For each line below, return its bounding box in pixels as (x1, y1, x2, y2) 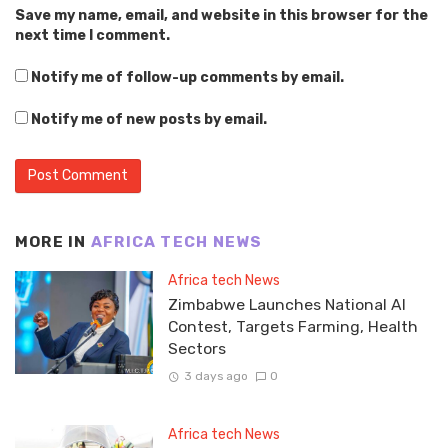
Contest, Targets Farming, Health (167, 317, 418, 337)
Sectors (167, 339, 226, 359)
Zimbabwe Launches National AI (167, 295, 406, 315)
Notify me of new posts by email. (31, 110, 267, 128)
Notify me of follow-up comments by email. (31, 68, 344, 86)
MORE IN (15, 232, 91, 251)
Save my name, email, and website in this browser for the (15, 6, 428, 24)
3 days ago (183, 368, 248, 383)
